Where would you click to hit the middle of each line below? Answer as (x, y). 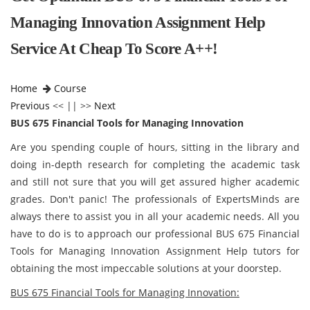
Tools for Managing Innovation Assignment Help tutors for (155, 251)
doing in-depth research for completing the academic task (155, 164)
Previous (30, 106)
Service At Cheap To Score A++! (114, 49)
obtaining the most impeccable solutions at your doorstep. (147, 268)
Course (70, 88)
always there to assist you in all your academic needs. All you (155, 216)
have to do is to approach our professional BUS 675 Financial (155, 234)
